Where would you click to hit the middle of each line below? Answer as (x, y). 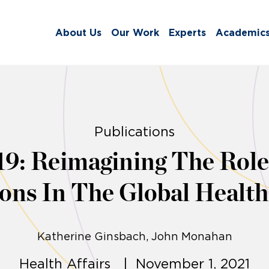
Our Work (135, 33)
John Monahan (192, 237)
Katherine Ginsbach (91, 237)
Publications (134, 132)
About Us (78, 33)
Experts (187, 33)
